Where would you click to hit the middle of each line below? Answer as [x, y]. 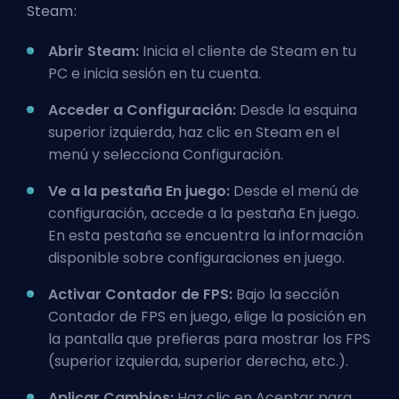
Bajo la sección [286, 294]
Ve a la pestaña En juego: [141, 191]
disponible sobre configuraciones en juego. [196, 257]
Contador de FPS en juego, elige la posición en [207, 316]
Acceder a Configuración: [144, 110]
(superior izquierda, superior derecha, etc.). [198, 361]
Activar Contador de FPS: [140, 294]
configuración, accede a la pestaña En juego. [204, 213]
